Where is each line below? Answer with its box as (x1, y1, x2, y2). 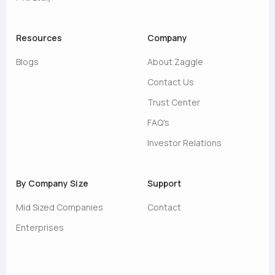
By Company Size (16, 177, 88, 189)
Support (147, 177, 181, 189)
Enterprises (16, 222, 64, 233)
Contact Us (147, 76, 194, 88)
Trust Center (147, 96, 200, 108)
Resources (16, 32, 62, 44)
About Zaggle (147, 56, 203, 68)
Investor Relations (147, 137, 222, 149)
